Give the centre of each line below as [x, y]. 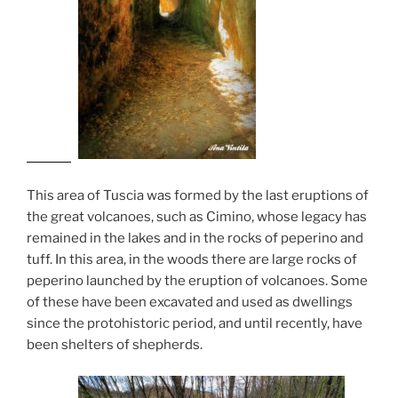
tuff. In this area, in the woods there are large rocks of [192, 260]
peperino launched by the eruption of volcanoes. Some [197, 281]
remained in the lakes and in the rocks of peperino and [195, 239]
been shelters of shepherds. [115, 345]
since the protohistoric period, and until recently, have [195, 324]
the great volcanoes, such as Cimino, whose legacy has [197, 217]
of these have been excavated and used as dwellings [190, 302]
